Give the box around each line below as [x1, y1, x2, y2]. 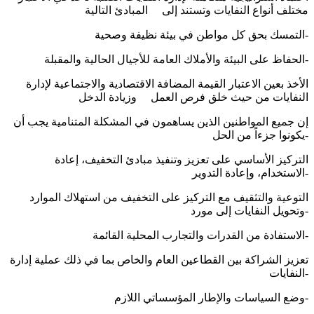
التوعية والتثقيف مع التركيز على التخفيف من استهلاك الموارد [29, 191, 308, 204]
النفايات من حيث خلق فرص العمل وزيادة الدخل [78, 91, 308, 104]
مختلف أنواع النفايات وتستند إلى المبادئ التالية [85, 4, 308, 17]
